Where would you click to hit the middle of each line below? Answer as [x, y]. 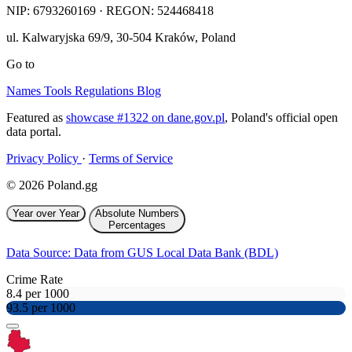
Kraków [175, 38]
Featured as [36, 118]
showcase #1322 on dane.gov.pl [145, 118]
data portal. [34, 132]
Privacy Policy [44, 159]
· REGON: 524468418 [155, 11]
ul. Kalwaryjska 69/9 [58, 38]
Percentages [137, 225]
